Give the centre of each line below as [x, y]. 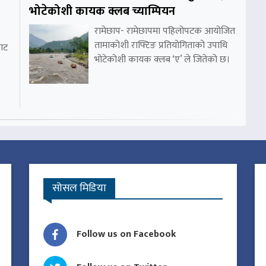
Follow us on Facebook [126, 235]
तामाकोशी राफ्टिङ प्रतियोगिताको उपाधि [161, 46]
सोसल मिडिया [79, 189]
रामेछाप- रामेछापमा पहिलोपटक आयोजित [165, 31]
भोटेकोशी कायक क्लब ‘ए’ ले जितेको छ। [162, 60]
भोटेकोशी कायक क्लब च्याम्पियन [102, 12]
